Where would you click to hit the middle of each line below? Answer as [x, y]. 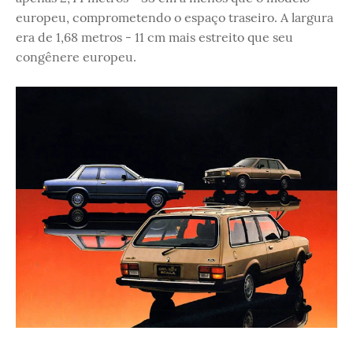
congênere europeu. [76, 56]
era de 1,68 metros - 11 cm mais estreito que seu [154, 37]
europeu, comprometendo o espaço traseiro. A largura [175, 17]
